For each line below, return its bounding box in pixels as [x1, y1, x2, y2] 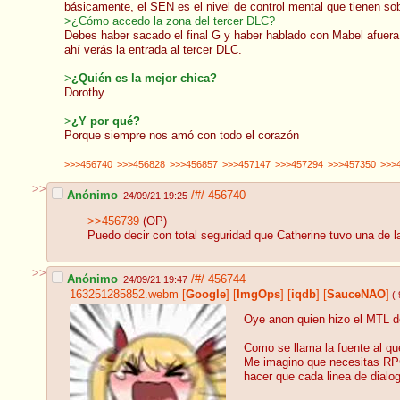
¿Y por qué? [71, 114, 140, 128]
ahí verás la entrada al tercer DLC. [64, 43, 242, 56]
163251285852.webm [70, 287, 179, 301]
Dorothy [64, 86, 104, 99]
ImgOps [237, 287, 280, 301]
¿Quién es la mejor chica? [71, 71, 217, 85]
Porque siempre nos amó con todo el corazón [64, 129, 299, 142]
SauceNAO [327, 287, 386, 301]
